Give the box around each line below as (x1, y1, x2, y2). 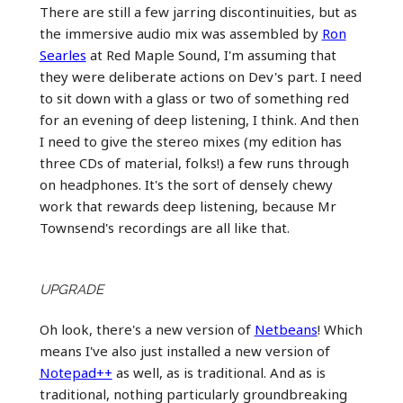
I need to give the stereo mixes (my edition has (39, 131, 342, 150)
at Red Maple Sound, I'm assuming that (85, 45, 336, 64)
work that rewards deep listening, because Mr (39, 196, 336, 215)
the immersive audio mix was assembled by (39, 23, 322, 42)
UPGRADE (39, 281, 103, 298)
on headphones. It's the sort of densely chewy (39, 175, 333, 193)
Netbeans (254, 319, 318, 338)
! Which (317, 319, 363, 338)
